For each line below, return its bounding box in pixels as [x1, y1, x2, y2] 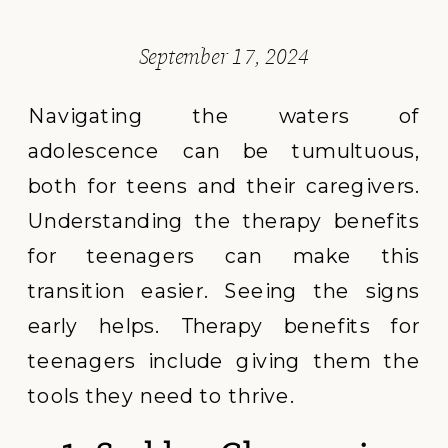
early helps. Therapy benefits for [28, 313, 421, 339]
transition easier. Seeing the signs [28, 278, 421, 304]
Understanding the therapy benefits [28, 208, 421, 234]
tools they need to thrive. [28, 383, 295, 409]
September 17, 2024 [138, 45, 310, 69]
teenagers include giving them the [28, 348, 421, 374]
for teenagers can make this [28, 243, 421, 269]
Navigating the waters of [28, 103, 421, 129]
